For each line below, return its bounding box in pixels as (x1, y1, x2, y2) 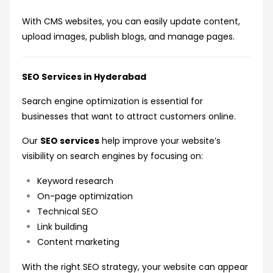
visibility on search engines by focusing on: (22, 150, 203, 163)
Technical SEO (37, 205, 98, 218)
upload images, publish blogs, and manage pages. (22, 30, 235, 43)
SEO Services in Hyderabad (22, 71, 146, 83)
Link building (37, 221, 88, 233)
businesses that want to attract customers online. (22, 110, 236, 123)
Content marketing (37, 236, 119, 249)
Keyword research (37, 175, 113, 188)
